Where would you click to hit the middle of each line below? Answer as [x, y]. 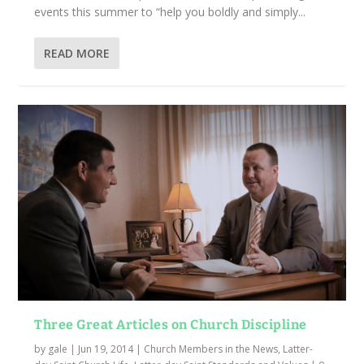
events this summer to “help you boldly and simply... [170, 11]
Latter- [298, 349]
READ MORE [77, 53]
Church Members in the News [211, 349]
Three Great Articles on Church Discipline [171, 325]
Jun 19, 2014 [106, 349]
